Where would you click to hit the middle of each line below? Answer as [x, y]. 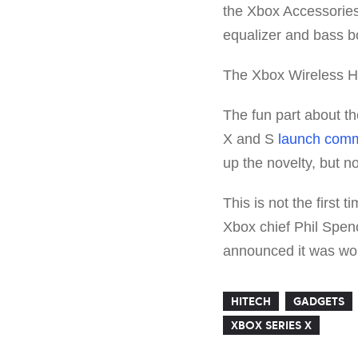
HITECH [251, 301]
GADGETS [319, 301]
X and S [251, 139]
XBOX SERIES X [271, 325]
